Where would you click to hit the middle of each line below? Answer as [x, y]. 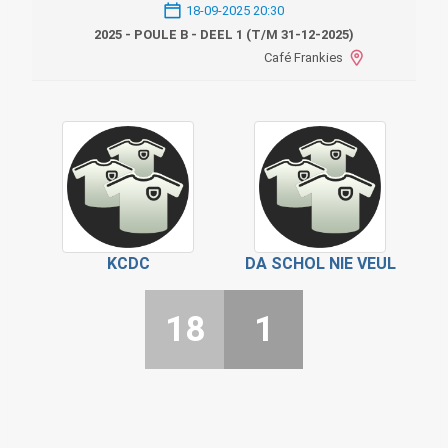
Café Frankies [303, 58]
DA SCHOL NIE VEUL [320, 264]
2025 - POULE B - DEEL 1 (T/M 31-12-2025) [224, 35]
